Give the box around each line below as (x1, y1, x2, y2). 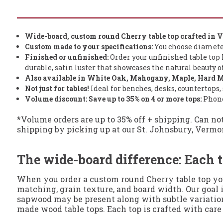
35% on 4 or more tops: (126, 94, 202, 104)
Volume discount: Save (25, 94, 106, 104)
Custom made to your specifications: (25, 42, 153, 52)
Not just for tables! (25, 84, 90, 94)
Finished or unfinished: (25, 52, 109, 62)
